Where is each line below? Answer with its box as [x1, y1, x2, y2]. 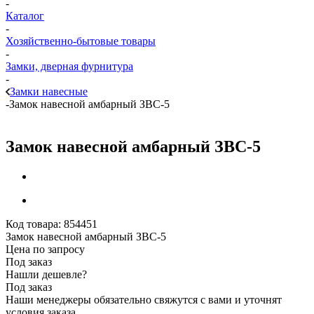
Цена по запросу [6, 243, 85, 255]
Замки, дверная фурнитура [6, 60, 133, 72]
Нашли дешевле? [6, 268, 87, 280]
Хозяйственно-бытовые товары [6, 35, 156, 47]
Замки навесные [10, 86, 88, 97]
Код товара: [6, 217, 61, 230]
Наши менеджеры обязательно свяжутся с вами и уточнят [6, 293, 282, 306]
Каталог [6, 10, 44, 22]
